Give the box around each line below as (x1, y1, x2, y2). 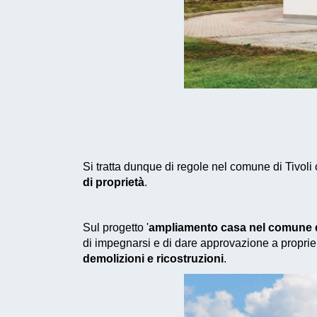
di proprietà (83, 175, 144, 188)
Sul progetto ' (83, 221, 149, 234)
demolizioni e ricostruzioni (83, 252, 224, 265)
